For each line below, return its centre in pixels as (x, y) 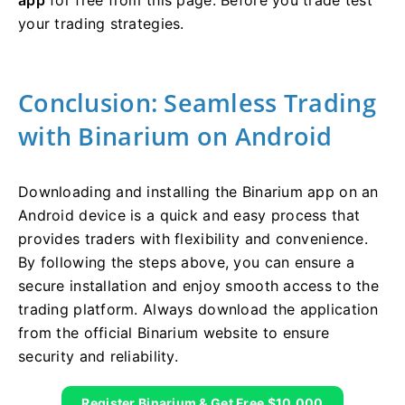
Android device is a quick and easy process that (189, 215)
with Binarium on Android (175, 136)
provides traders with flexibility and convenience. (193, 238)
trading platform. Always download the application (198, 309)
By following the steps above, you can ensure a (186, 262)
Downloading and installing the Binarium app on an (198, 191)
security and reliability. (98, 356)
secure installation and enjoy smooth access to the (198, 285)
